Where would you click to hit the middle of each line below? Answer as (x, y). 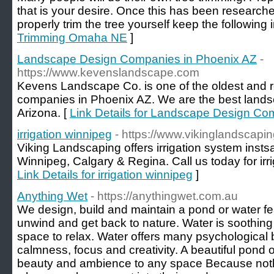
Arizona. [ (43, 113)
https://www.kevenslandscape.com (108, 72)
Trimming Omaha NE (72, 38)
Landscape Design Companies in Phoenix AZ (137, 59)
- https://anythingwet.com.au (164, 196)
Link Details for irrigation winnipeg (105, 175)
